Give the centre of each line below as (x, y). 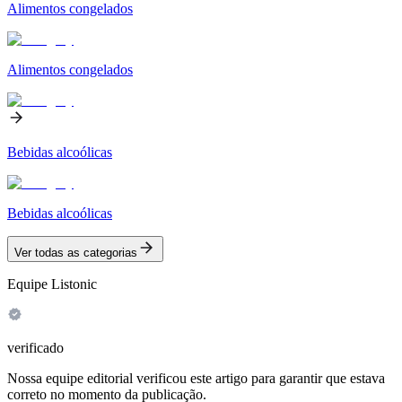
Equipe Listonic (52, 284)
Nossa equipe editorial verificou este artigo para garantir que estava (196, 378)
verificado (35, 347)
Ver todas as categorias (76, 252)
